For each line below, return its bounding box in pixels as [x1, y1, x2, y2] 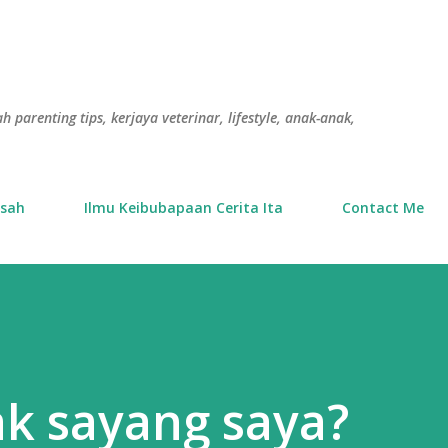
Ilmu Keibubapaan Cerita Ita [84, 198, 283, 217]
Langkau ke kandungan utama [83, 12, 365, 37]
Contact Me [342, 198, 424, 217]
